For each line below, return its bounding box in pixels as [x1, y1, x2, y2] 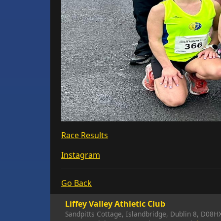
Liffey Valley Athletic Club [65, 198, 165, 209]
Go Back [61, 178, 92, 188]
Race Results [61, 130, 108, 141]
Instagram [61, 149, 100, 160]
